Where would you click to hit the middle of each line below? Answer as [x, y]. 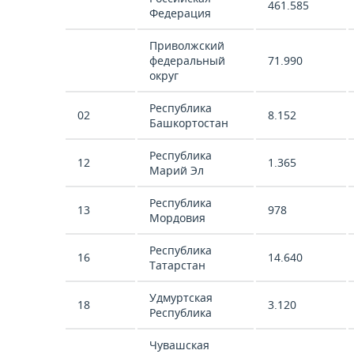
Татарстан [177, 265]
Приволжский [187, 45]
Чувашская [179, 345]
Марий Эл [177, 170]
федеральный [187, 60]
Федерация [180, 13]
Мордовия [177, 218]
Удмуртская [181, 298]
